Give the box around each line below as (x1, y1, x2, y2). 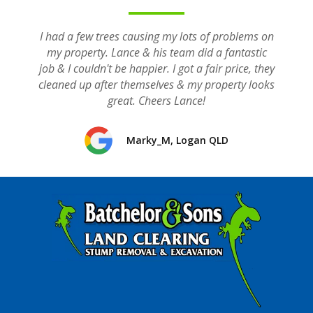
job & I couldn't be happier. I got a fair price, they (38, 61, 275, 76)
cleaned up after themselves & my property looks (38, 77, 275, 92)
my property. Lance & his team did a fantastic (46, 45, 267, 60)
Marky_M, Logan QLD (126, 133, 228, 147)
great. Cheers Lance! (108, 93, 205, 108)
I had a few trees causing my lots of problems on (39, 29, 274, 44)
